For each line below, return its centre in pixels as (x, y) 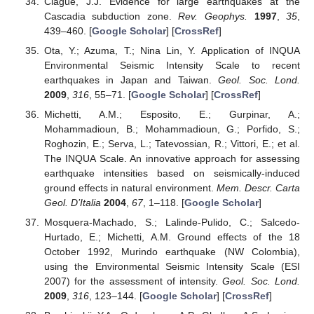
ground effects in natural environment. (130, 188)
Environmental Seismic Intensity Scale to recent (172, 66)
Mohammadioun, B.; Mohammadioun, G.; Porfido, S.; (172, 129)
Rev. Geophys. (213, 16)
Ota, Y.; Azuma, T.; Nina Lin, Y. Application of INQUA (172, 51)
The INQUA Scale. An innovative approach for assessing (172, 159)
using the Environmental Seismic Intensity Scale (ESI (172, 267)
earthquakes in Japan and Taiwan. (131, 80)
